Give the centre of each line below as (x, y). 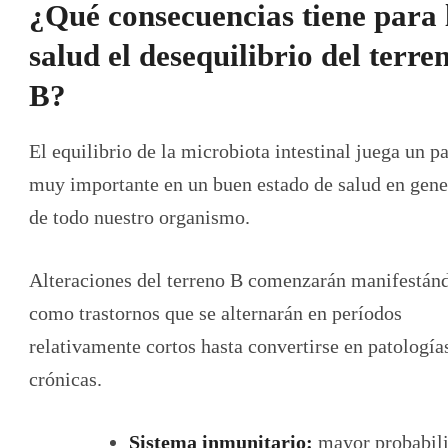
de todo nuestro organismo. (139, 216)
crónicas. (65, 378)
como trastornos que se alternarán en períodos (215, 312)
